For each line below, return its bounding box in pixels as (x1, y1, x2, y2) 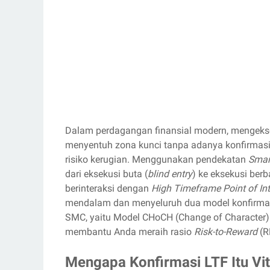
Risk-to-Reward (194, 226, 257, 237)
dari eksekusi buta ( (65, 168, 148, 180)
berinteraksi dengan (65, 183, 151, 194)
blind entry (148, 168, 192, 180)
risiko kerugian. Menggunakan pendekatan (65, 154, 248, 165)
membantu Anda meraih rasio (65, 226, 194, 237)
